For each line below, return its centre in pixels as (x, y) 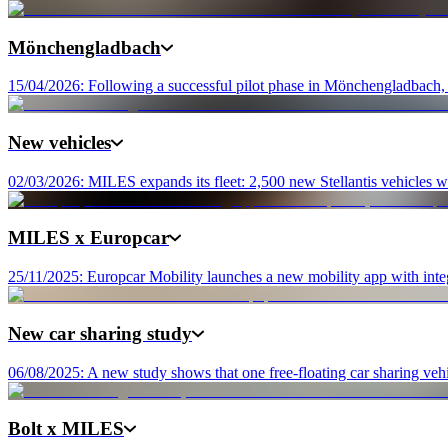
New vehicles (59, 142)
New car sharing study (100, 333)
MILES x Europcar (88, 238)
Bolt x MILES (66, 429)
